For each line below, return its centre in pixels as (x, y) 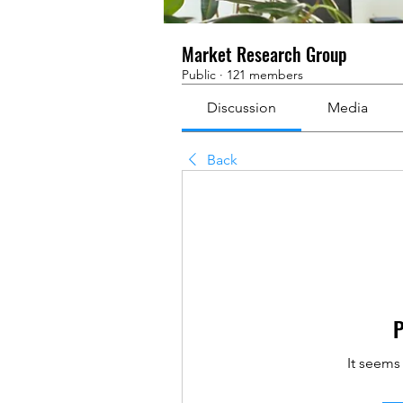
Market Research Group (264, 54)
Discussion (242, 107)
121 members (265, 75)
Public (199, 75)
